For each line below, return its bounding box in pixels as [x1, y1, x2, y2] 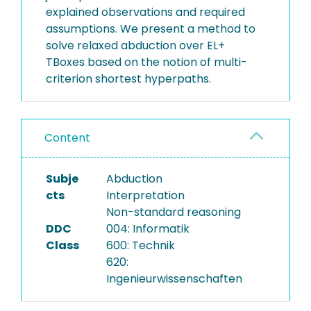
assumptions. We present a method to [46, 21, 255, 37]
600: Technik [106, 237, 175, 253]
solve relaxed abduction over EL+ [46, 37, 225, 53]
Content [44, 130, 90, 146]
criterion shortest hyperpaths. [46, 71, 211, 87]
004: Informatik [106, 221, 190, 237]
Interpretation [106, 187, 185, 203]
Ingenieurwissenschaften [106, 271, 242, 287]
